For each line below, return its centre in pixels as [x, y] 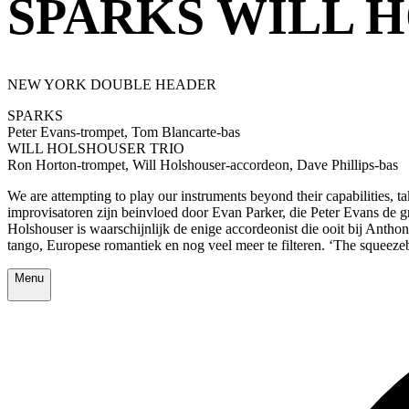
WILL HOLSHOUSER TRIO [96, 148]
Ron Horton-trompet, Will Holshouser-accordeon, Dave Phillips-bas [203, 164]
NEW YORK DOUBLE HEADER [112, 84]
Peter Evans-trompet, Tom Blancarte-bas [124, 131]
